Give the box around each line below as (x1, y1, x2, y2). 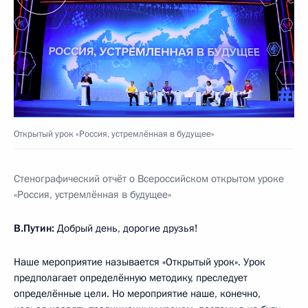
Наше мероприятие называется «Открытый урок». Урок (14, 254, 265, 269)
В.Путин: (14, 221, 57, 235)
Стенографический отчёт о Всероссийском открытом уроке (14, 171, 284, 186)
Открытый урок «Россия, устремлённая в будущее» (14, 127, 214, 140)
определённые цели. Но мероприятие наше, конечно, (14, 286, 261, 300)
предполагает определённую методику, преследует (14, 270, 247, 285)
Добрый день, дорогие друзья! (57, 221, 198, 235)
